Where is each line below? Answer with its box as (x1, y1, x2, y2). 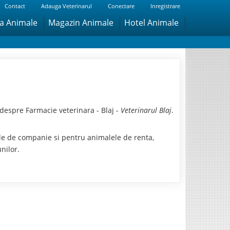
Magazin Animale (48, 17, 113, 28)
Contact (4, 2, 25, 10)
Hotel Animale (124, 17, 179, 28)
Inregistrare (150, 2, 180, 10)
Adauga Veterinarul (41, 2, 92, 10)
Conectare (107, 2, 135, 10)
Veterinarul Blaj (121, 105, 171, 115)
